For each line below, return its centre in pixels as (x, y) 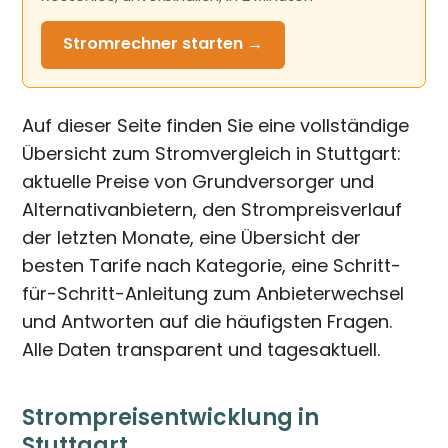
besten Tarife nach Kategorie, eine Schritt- (212, 265)
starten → (221, 43)
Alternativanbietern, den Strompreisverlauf (212, 209)
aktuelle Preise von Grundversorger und (198, 181)
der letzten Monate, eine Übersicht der (192, 237)
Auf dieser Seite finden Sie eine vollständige (216, 125)
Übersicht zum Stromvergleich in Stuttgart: (212, 153)
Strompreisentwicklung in (171, 417)
